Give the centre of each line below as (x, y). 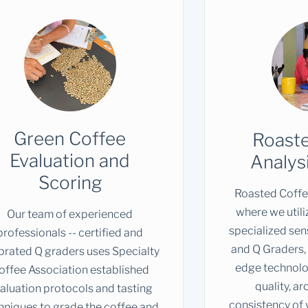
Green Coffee (70, 138)
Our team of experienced (70, 214)
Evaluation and (70, 160)
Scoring (70, 182)
